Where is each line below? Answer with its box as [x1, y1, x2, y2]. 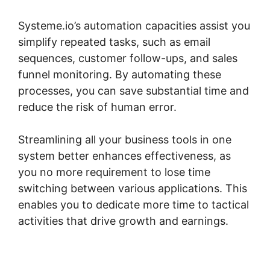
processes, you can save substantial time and [18, 84, 249, 98]
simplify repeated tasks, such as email [18, 36, 210, 49]
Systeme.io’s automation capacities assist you [18, 19, 250, 33]
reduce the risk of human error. [18, 101, 177, 114]
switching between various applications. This [18, 182, 247, 195]
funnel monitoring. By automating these [18, 68, 221, 81]
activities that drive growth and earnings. [18, 215, 228, 228]
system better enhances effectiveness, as [18, 149, 231, 163]
